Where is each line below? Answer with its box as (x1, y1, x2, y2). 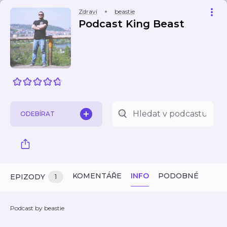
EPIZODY (10, 172, 45, 181)
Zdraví (79, 8, 97, 15)
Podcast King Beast (79, 18, 184, 30)
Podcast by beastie (10, 204, 64, 212)
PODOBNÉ (158, 171, 199, 180)
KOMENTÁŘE (72, 171, 122, 180)
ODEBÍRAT (20, 110, 55, 118)
